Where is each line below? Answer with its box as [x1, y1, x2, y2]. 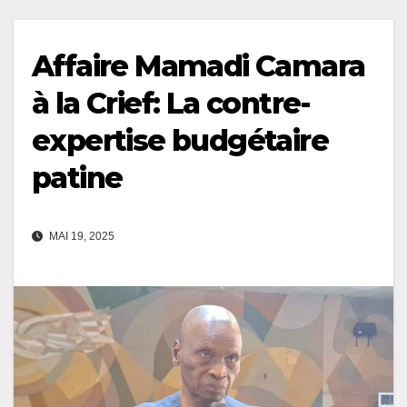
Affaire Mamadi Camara [32, 47, 365, 84]
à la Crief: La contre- [32, 84, 311, 121]
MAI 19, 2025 [46, 229, 114, 243]
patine [32, 159, 123, 195]
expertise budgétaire [32, 122, 328, 158]
